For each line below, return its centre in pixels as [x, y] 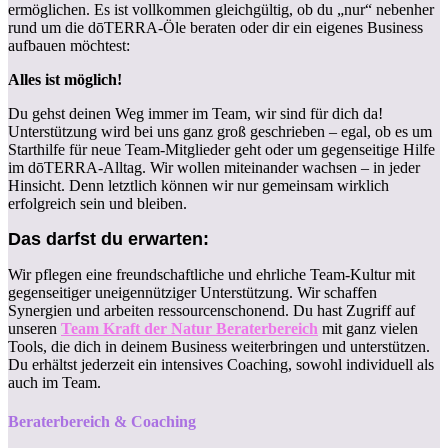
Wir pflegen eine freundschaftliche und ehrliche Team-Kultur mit [211, 274]
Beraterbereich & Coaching [102, 421]
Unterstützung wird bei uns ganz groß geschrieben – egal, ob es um [220, 131]
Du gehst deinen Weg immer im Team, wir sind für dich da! [195, 113]
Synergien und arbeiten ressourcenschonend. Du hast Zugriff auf [211, 310]
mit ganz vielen [368, 328]
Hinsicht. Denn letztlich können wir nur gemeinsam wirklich [198, 185]
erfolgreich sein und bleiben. [97, 203]
